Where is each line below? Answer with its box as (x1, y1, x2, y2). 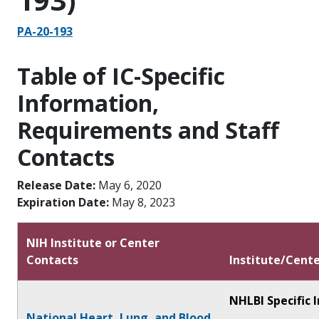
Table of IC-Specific (17, 60, 225, 91)
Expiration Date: (17, 194, 112, 210)
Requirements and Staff (17, 114, 279, 145)
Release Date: (17, 177, 98, 193)
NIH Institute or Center (26, 234, 159, 251)
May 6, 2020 (98, 177, 162, 193)
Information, (17, 87, 159, 118)
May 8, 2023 (112, 194, 175, 210)
